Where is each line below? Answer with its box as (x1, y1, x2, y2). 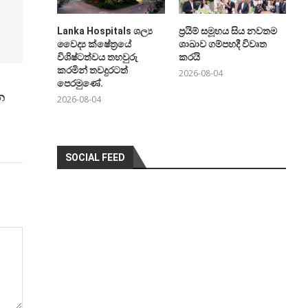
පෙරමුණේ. (57, 77, 104, 89)
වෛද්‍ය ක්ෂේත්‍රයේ (57, 38, 132, 49)
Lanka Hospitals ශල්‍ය (57, 25, 153, 36)
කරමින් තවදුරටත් (57, 64, 129, 76)
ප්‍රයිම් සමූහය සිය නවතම (178, 25, 277, 36)
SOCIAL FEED (65, 151, 126, 163)
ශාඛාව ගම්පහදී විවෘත (178, 38, 267, 49)
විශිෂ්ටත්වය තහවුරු (57, 51, 138, 63)
